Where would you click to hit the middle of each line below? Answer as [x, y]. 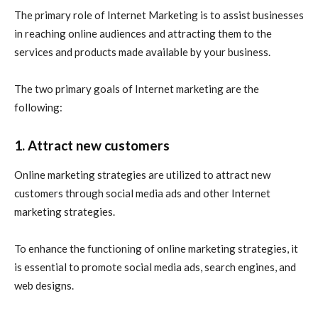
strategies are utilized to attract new [183, 175]
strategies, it [267, 249]
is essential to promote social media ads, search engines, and [155, 267]
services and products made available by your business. [142, 52]
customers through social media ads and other [123, 193]
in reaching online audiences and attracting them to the [143, 34]
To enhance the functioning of [86, 249]
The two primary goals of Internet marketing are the [137, 89]
